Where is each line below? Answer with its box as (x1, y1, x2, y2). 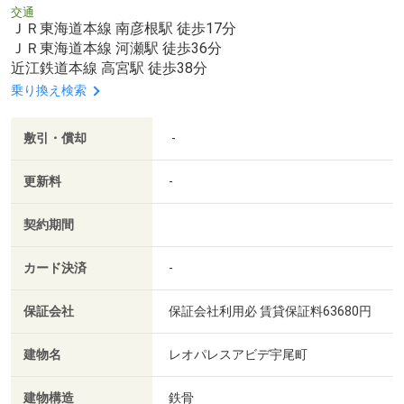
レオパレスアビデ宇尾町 (169, 346, 310, 362)
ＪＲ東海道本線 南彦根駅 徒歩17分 (11, 20, 236, 38)
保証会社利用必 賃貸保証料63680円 (169, 303, 372, 318)
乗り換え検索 (11, 83, 87, 98)
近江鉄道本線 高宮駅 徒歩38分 (11, 60, 207, 78)
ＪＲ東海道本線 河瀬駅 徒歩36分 (11, 40, 222, 58)
